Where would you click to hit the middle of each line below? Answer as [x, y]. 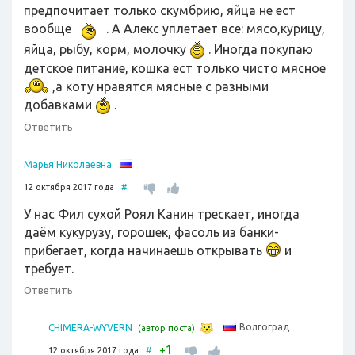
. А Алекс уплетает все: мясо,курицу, [214, 29]
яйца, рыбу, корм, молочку [107, 49]
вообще [49, 29]
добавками [59, 105]
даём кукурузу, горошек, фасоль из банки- [151, 232]
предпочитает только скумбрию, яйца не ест [160, 10]
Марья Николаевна [68, 164]
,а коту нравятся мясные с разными [159, 86]
